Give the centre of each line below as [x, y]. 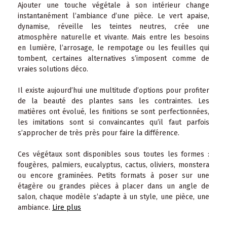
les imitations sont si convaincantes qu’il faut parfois [113, 123]
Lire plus [67, 208]
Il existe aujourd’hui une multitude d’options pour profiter [113, 91]
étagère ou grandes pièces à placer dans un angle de [113, 186]
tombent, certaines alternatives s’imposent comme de [113, 59]
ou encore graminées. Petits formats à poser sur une [113, 176]
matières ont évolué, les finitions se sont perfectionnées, [113, 112]
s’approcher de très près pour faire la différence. [99, 133]
